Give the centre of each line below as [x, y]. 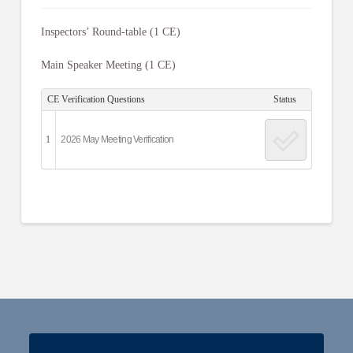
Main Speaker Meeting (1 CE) [113, 65]
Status [285, 100]
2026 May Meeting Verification [117, 139]
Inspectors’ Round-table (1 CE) [110, 32]
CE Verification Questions [96, 100]
